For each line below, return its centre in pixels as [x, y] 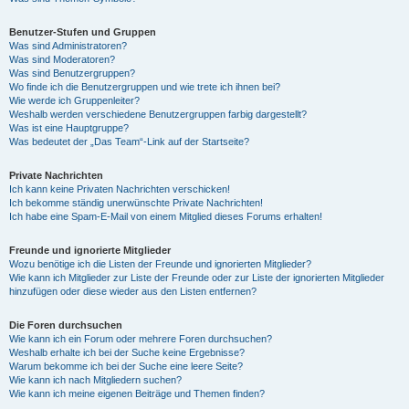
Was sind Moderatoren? [62, 59]
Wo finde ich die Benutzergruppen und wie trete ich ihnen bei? [145, 87]
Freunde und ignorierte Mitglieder [90, 250]
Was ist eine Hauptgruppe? [69, 128]
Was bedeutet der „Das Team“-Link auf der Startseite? [129, 142]
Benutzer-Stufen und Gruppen [83, 32]
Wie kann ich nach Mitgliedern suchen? [95, 380]
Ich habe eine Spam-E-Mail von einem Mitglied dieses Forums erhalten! [166, 216]
